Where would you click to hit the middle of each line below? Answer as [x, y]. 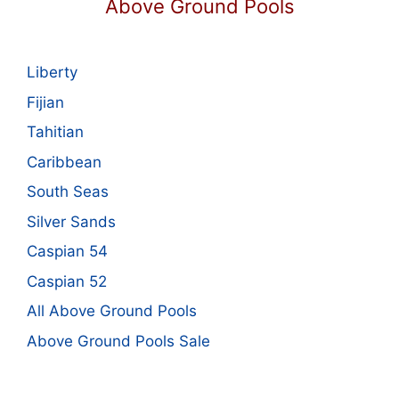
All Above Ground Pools [112, 311]
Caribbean [64, 162]
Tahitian [55, 132]
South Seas [68, 192]
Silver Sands [71, 221]
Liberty [54, 73]
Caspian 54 [67, 252]
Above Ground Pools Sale [118, 341]
